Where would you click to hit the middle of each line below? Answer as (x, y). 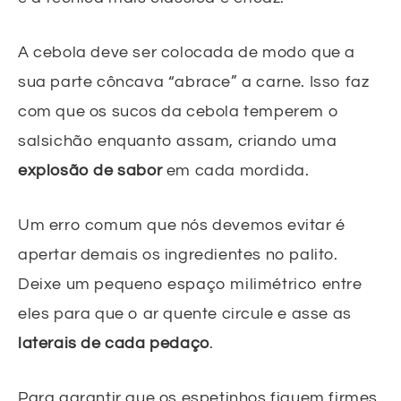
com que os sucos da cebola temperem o (179, 111)
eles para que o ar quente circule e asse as (185, 313)
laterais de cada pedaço (114, 343)
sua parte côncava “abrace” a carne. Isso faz (194, 81)
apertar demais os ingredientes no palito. (178, 254)
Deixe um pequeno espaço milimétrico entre (190, 284)
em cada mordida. (236, 170)
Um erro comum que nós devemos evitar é (182, 225)
